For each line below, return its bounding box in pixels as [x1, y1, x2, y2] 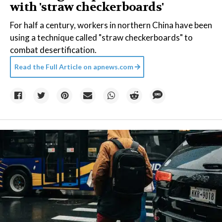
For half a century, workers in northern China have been [10, 20, 212, 30]
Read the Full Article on [14, 62, 92, 71]
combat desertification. [10, 45, 97, 55]
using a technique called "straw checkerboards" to [10, 32, 193, 43]
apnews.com [92, 62, 133, 71]
